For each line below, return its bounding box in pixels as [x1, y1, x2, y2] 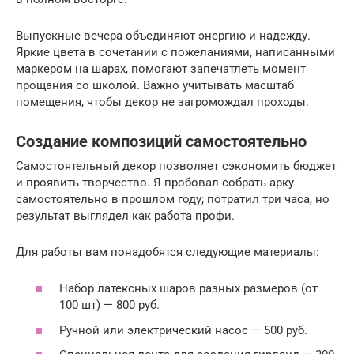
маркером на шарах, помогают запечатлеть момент [16, 61, 306, 76]
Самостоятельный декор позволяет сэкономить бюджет [16, 158, 337, 173]
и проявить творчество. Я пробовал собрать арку [16, 175, 294, 190]
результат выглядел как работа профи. [16, 208, 235, 223]
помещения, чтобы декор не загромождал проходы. [16, 94, 309, 109]
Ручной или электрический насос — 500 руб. [59, 322, 307, 337]
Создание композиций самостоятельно [16, 133, 307, 152]
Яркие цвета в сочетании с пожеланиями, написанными [16, 44, 335, 59]
